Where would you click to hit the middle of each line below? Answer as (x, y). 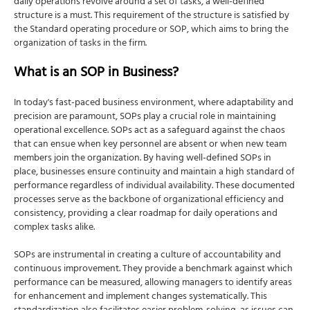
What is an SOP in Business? (96, 73)
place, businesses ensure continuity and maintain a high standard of (154, 172)
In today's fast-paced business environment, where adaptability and (154, 103)
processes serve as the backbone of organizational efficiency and (149, 200)
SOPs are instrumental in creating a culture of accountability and (147, 255)
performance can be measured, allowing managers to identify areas (153, 283)
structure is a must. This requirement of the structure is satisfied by (152, 16)
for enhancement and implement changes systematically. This (140, 297)
